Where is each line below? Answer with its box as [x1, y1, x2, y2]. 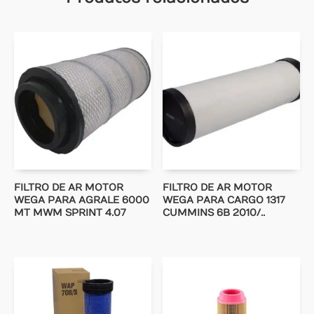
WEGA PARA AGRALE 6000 [14, 193, 149, 206]
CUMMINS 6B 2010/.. [163, 206, 266, 219]
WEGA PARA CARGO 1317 [163, 193, 285, 206]
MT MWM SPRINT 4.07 [14, 206, 125, 219]
